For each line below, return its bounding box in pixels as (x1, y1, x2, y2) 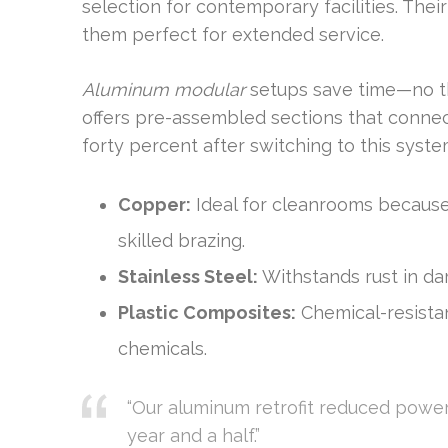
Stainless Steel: (118, 266, 258, 287)
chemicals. (118, 338, 207, 359)
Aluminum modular (82, 79, 245, 100)
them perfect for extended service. (82, 24, 384, 45)
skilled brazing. (118, 230, 245, 251)
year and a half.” (127, 425, 260, 446)
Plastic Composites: (118, 302, 296, 323)
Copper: (118, 194, 191, 215)
